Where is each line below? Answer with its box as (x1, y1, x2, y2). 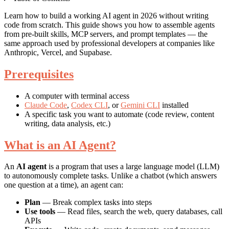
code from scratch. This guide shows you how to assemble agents (4, 20, 215, 29)
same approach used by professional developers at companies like (4, 38, 215, 48)
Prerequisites (4, 67, 74, 81)
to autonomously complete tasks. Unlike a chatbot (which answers (4, 171, 217, 180)
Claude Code (25, 100, 67, 109)
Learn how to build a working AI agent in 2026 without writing (4, 11, 209, 20)
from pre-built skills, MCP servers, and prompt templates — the (4, 29, 208, 38)
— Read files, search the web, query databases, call (55, 207, 222, 216)
